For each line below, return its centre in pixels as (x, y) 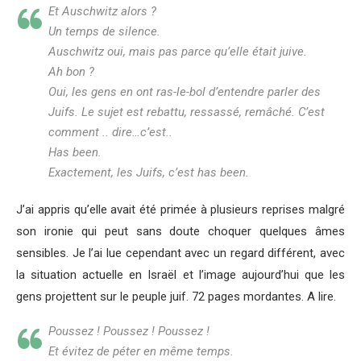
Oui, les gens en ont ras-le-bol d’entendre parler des (185, 91)
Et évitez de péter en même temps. (141, 351)
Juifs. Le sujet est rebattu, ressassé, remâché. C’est (187, 112)
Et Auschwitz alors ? (102, 11)
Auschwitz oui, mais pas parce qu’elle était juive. (178, 51)
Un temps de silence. (104, 31)
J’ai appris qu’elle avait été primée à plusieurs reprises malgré (180, 209)
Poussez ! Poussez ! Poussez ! (129, 331)
